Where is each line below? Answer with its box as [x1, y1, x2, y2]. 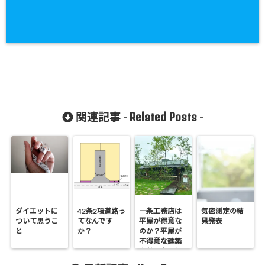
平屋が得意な [139, 216, 182, 225]
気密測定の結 [201, 206, 244, 215]
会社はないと [139, 247, 182, 256]
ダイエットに [15, 206, 59, 215]
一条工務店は [139, 206, 182, 215]
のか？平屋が [139, 227, 182, 235]
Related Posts [129, 110, 197, 124]
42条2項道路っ [77, 206, 125, 215]
